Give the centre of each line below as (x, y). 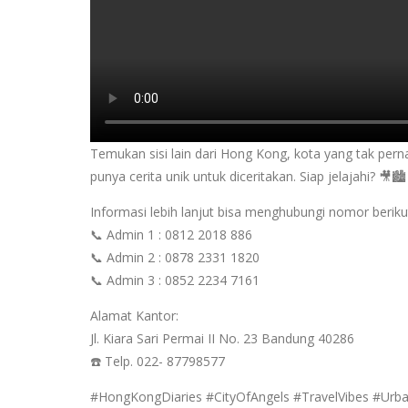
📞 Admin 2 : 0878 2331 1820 (174, 257)
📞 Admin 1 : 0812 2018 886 (171, 235)
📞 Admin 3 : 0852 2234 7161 (174, 280)
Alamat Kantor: (134, 316)
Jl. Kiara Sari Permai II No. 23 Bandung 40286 (222, 338)
